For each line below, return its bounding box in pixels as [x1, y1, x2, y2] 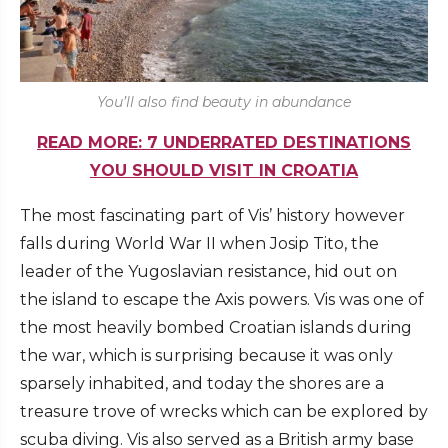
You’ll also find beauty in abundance [97, 93, 351, 112]
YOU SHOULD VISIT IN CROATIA [90, 161, 358, 181]
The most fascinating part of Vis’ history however [20, 206, 405, 226]
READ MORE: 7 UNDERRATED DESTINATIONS [37, 133, 411, 153]
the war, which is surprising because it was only [20, 346, 393, 366]
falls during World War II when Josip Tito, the [20, 234, 379, 254]
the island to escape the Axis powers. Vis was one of [20, 290, 424, 310]
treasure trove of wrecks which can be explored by [20, 402, 428, 422]
